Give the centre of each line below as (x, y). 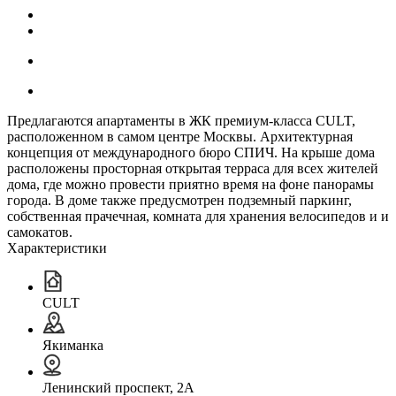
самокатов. (40, 232)
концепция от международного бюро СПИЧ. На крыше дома (191, 152)
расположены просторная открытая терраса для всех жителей (193, 168)
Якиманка (73, 345)
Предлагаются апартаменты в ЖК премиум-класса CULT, (181, 120)
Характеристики (57, 247)
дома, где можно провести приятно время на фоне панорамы (190, 184)
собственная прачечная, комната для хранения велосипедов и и (198, 216)
